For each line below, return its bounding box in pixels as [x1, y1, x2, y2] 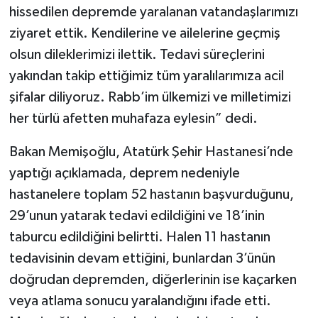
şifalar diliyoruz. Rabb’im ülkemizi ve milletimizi [9, 90, 291, 105]
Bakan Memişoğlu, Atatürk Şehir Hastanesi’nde [9, 145, 293, 160]
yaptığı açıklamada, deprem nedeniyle [9, 166, 240, 181]
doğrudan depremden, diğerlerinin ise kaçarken [9, 273, 297, 287]
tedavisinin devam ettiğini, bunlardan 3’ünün [9, 251, 275, 266]
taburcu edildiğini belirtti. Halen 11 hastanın [9, 230, 270, 245]
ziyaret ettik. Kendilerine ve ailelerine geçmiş [9, 26, 280, 41]
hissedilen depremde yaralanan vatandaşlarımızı [9, 5, 298, 20]
